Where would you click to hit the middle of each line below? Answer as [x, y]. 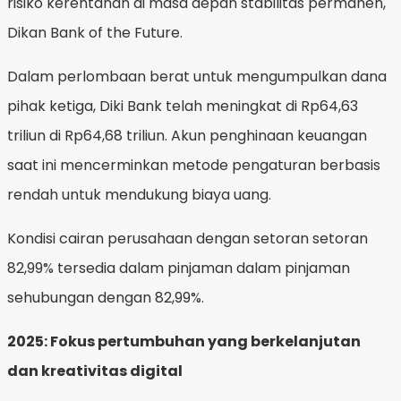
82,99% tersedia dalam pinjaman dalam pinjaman [179, 268]
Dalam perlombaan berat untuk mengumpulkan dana [197, 76]
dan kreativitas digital [95, 371]
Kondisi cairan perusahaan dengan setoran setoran [188, 238]
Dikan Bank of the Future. [95, 32]
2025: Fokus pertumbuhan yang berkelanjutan [184, 341]
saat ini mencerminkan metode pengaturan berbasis [194, 165]
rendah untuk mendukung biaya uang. [139, 194]
